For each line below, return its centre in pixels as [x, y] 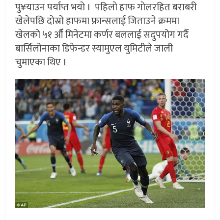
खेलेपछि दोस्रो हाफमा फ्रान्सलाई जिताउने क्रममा [97, 21]
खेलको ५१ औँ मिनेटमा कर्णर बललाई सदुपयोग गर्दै [102, 35]
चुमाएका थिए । [41, 63]
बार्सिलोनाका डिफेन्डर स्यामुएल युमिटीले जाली [94, 49]
